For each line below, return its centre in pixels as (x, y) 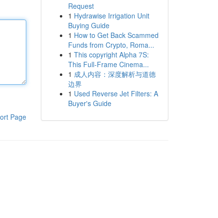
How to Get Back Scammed (116, 35)
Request (81, 6)
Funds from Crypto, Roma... (111, 45)
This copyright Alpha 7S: (111, 54)
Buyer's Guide (90, 103)
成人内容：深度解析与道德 (115, 74)
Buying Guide (89, 25)
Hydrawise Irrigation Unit (111, 16)
